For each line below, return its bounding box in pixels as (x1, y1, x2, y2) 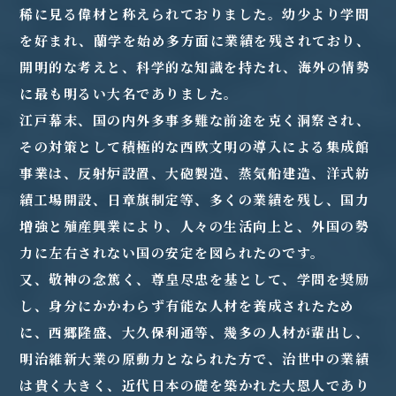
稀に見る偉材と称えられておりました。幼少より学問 (19, 4, 370, 23)
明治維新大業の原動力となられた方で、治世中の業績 (19, 349, 370, 368)
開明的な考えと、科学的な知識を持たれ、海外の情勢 (19, 57, 371, 76)
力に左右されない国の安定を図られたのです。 (19, 243, 325, 262)
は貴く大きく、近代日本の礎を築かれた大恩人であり (19, 376, 370, 394)
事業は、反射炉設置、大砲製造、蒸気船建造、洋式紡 (19, 164, 370, 182)
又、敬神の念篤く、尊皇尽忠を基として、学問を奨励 (19, 270, 370, 288)
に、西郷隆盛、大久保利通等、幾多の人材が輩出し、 (19, 323, 370, 341)
